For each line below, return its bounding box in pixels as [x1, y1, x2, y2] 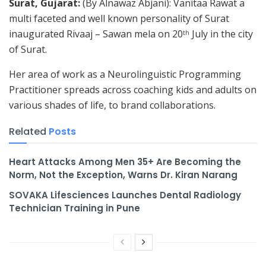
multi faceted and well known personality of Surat [9, 11, 229, 25]
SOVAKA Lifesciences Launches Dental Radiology [9, 188, 241, 201]
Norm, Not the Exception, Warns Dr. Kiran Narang [9, 168, 237, 181]
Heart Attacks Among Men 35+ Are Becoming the [9, 155, 241, 168]
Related [9, 124, 46, 138]
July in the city [189, 27, 253, 40]
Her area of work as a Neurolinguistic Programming [9, 67, 241, 81]
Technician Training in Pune [9, 201, 140, 214]
